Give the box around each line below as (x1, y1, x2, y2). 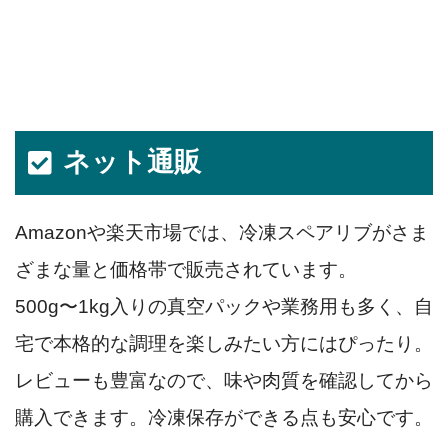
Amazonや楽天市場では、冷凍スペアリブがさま (15, 221, 429, 243)
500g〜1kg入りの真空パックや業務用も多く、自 (15, 295, 433, 317)
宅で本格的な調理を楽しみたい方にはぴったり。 (15, 332, 433, 354)
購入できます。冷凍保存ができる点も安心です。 (15, 406, 433, 428)
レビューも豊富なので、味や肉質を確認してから (15, 369, 433, 391)
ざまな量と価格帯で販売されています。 (15, 258, 357, 280)
